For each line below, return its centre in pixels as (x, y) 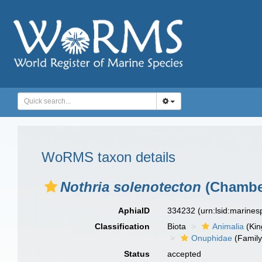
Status (137, 254)
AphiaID (134, 211)
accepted (185, 254)
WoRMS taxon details (108, 157)
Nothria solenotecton (131, 187)
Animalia (228, 226)
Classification (123, 226)
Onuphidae (212, 238)
